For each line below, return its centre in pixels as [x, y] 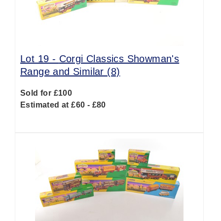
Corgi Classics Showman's [119, 59]
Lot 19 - [40, 59]
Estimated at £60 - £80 [63, 105]
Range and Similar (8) [70, 72]
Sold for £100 [46, 93]
